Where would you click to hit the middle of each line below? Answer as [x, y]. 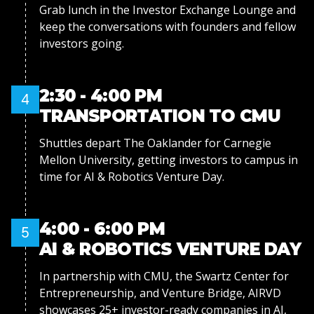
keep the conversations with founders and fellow [168, 27]
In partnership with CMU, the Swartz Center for [164, 277]
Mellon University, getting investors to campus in [169, 160]
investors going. [82, 44]
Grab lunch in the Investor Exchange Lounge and [168, 10]
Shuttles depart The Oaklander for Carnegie [155, 143]
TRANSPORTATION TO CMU [160, 116]
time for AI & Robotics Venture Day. [132, 177]
